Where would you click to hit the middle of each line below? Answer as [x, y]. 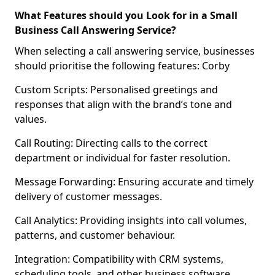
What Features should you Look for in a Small [126, 15]
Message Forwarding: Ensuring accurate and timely [134, 182]
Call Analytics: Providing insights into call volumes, [131, 220]
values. [31, 119]
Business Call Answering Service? [95, 30]
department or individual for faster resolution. [122, 158]
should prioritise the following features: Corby [122, 66]
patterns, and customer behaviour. [95, 235]
